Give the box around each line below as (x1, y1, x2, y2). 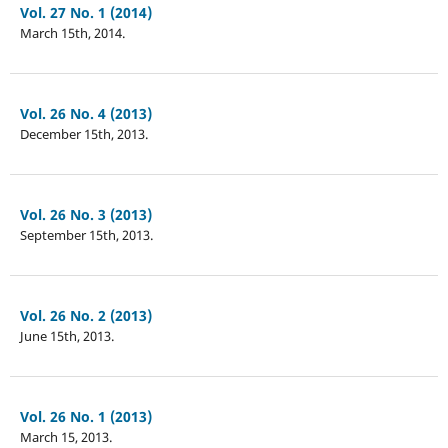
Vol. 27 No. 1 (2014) (19, 2, 152, 22)
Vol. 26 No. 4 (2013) (19, 103, 152, 123)
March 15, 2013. (19, 427, 112, 446)
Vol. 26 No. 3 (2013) (19, 204, 152, 224)
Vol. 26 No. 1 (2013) (19, 406, 152, 426)
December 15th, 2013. (19, 124, 148, 143)
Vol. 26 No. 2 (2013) (19, 305, 152, 325)
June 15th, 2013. (19, 326, 114, 345)
